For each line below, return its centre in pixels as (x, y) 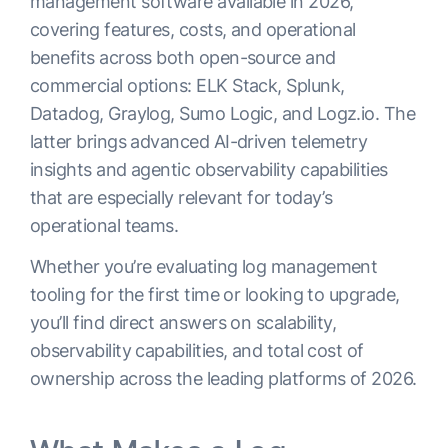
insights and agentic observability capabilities (209, 169)
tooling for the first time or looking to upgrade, (215, 294)
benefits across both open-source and (183, 57)
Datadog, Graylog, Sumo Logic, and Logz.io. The (223, 113)
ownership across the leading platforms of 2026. (223, 378)
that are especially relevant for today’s (181, 197)
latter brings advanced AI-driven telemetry (199, 141)
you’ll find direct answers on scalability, (183, 322)
